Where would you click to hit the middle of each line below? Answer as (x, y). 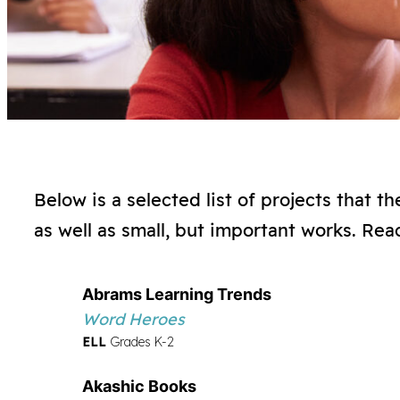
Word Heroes (133, 319)
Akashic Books (139, 386)
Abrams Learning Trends (177, 294)
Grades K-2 (140, 342)
